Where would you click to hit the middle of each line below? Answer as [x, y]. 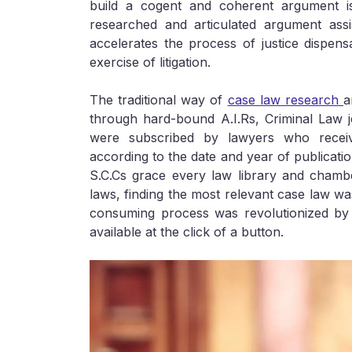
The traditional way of [159, 100]
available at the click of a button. [187, 232]
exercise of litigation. [150, 62]
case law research [286, 100]
